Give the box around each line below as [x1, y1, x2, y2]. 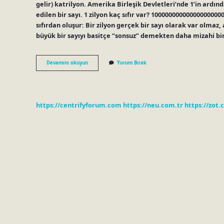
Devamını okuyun [46, 59, 88, 66]
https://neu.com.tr [123, 100, 183, 109]
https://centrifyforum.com [36, 100, 121, 109]
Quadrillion [87, 66, 114, 73]
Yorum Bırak [117, 59, 146, 66]
